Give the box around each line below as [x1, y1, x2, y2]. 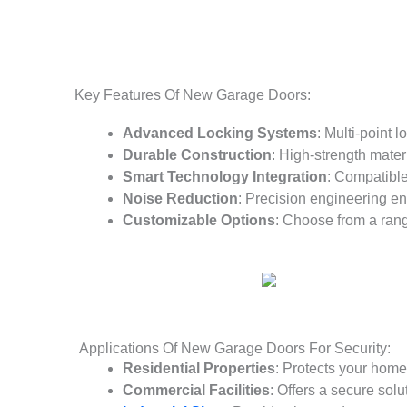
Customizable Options [123, 213, 275, 228]
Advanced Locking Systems [123, 125, 317, 141]
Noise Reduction [123, 191, 238, 206]
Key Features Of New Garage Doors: [74, 87, 311, 103]
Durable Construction [123, 147, 272, 163]
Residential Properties [123, 360, 275, 376]
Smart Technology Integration [123, 169, 327, 184]
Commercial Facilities [123, 382, 270, 398]
